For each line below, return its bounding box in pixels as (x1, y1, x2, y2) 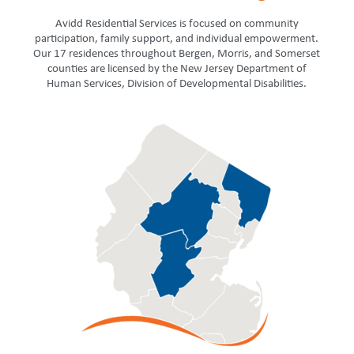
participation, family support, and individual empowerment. (35, 33, 319, 46)
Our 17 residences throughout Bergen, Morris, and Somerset (33, 48, 321, 61)
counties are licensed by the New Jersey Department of (47, 63, 307, 76)
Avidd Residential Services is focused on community (55, 18, 299, 31)
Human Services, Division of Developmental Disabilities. (47, 78, 307, 91)
